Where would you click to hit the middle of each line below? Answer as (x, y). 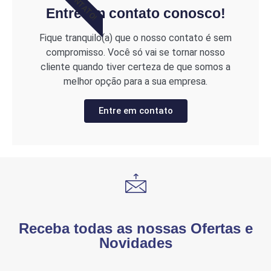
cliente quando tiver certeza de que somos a (135, 67)
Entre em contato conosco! (135, 14)
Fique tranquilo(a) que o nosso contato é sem (135, 38)
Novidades (135, 243)
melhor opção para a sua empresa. (135, 82)
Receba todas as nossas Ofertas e (135, 229)
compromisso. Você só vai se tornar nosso (135, 53)
